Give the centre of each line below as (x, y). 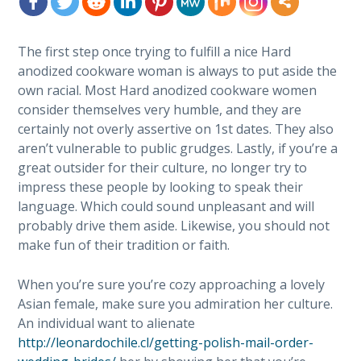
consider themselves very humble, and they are (160, 110)
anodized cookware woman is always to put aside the (178, 71)
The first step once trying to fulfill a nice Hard (155, 52)
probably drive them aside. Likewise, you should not (174, 226)
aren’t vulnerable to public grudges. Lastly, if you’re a (178, 148)
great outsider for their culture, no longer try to (163, 168)
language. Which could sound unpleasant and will (166, 206)
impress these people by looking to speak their (161, 187)
